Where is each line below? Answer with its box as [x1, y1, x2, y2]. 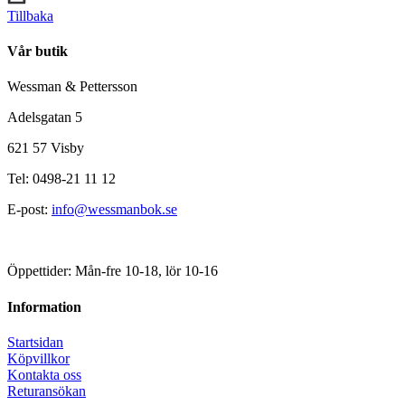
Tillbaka [7, 7, 53, 24]
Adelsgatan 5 [7, 109, 82, 126]
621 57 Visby [7, 140, 84, 156]
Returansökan [7, 382, 86, 399]
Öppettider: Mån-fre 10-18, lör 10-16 [7, 263, 218, 279]
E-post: [7, 202, 52, 218]
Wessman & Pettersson [7, 79, 137, 95]
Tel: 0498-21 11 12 [7, 171, 116, 187]
